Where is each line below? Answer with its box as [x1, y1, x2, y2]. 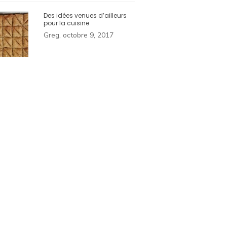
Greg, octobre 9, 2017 [44, 30, 113, 41]
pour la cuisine [44, 19, 89, 28]
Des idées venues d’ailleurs [44, 11, 127, 20]
